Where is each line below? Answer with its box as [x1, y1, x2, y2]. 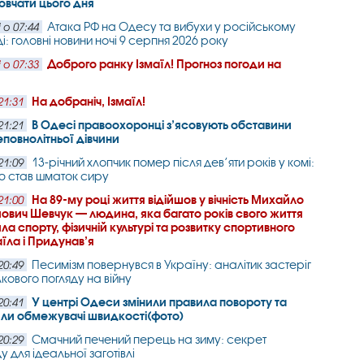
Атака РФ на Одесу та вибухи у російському [47, 19, 297, 33]
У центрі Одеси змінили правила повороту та [32, 295, 288, 309]
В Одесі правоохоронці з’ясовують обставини [32, 118, 292, 132]
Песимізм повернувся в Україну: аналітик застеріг [32, 258, 312, 271]
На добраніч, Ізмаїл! [32, 94, 146, 108]
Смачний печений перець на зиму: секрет [32, 332, 267, 346]
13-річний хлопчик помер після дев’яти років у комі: [32, 155, 315, 169]
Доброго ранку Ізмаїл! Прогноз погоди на [47, 57, 282, 71]
